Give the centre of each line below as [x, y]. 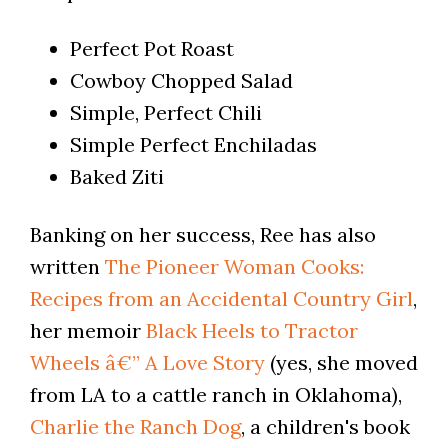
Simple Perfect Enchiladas [193, 145]
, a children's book [325, 427]
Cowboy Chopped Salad [181, 81]
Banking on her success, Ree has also [202, 235]
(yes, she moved [341, 363]
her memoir [87, 331]
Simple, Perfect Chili [165, 113]
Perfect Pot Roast [151, 49]
